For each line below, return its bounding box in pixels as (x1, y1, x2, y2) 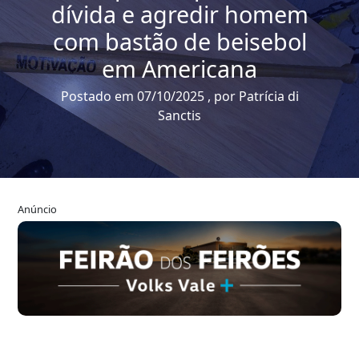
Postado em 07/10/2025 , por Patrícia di (60, 87, 299, 105)
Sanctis (158, 106, 201, 124)
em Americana (102, 52, 257, 84)
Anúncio (18, 201, 57, 216)
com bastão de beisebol (52, 25, 307, 57)
